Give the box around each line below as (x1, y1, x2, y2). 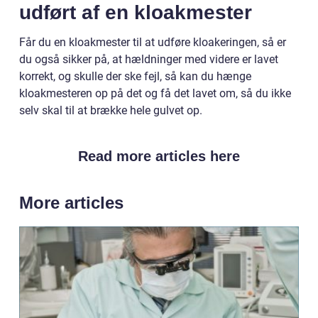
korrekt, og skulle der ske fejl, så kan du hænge (19, 70, 251, 83)
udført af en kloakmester (19, 1, 252, 23)
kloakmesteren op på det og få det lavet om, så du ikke (19, 87, 291, 100)
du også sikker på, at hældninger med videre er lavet (19, 53, 278, 66)
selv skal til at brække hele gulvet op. (19, 104, 202, 117)
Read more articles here (78, 148, 240, 164)
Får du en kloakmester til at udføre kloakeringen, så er (19, 35, 286, 49)
